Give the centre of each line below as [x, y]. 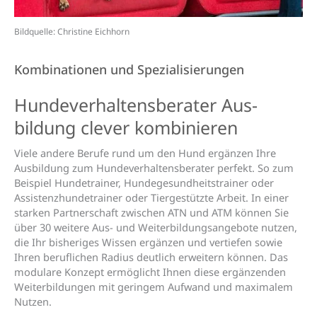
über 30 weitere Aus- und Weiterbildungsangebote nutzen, [156, 227]
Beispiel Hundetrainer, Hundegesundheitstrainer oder [144, 182]
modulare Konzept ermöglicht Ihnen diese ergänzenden [150, 271]
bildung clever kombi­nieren [126, 127]
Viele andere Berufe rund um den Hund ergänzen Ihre [145, 152]
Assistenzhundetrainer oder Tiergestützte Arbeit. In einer [151, 197]
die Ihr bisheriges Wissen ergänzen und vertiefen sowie [148, 242]
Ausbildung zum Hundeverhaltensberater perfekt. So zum [154, 167]
